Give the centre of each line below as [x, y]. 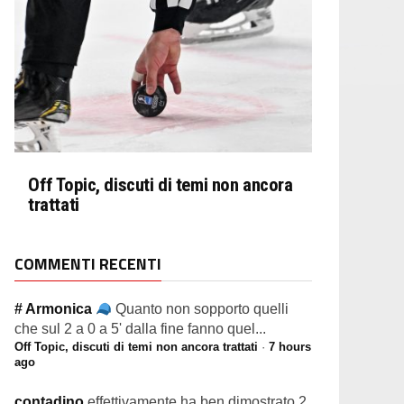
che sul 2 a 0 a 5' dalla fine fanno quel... [140, 329]
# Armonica [55, 309]
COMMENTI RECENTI [88, 264]
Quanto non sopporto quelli [202, 309]
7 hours [290, 347]
